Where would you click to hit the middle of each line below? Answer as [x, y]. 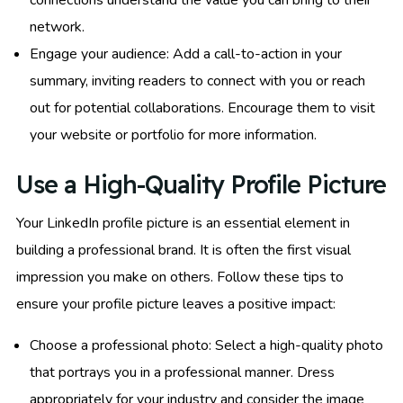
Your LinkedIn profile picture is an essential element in [183, 223]
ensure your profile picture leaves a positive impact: [176, 304]
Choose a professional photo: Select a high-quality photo [206, 345]
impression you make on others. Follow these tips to [180, 277]
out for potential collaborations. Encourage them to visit [202, 107]
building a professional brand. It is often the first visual [184, 250]
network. [57, 27]
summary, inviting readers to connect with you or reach [197, 81]
